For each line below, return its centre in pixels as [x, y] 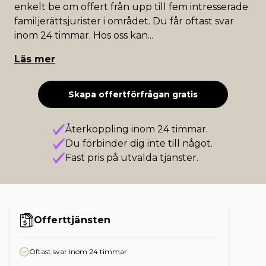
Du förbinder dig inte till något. [139, 143]
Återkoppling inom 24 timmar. [137, 129]
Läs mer [35, 59]
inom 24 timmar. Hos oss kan [81, 35]
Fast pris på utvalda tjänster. [132, 158]
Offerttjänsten [72, 220]
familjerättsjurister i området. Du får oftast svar [124, 21]
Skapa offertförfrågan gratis [133, 94]
